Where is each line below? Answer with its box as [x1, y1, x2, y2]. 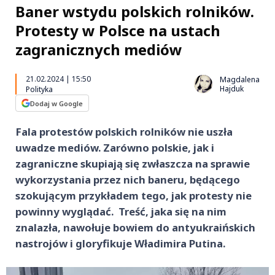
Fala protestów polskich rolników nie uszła [15, 125, 233, 139]
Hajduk [220, 83, 244, 94]
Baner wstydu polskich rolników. [15, 1, 254, 21]
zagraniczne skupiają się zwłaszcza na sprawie [15, 157, 250, 171]
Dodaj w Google [30, 98, 83, 108]
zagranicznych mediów [15, 39, 182, 60]
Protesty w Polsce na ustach [15, 20, 220, 41]
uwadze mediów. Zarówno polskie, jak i [15, 141, 214, 155]
